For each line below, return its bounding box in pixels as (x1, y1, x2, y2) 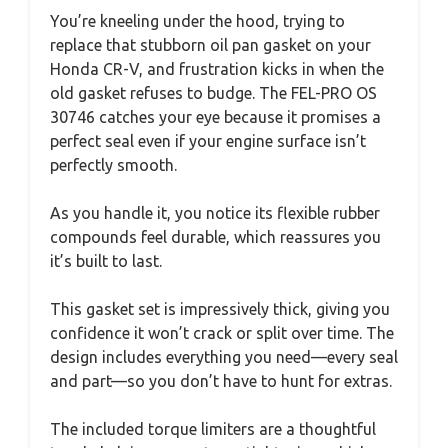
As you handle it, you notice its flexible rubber (50, 204, 380, 223)
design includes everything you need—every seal (50, 348, 398, 367)
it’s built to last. (50, 252, 162, 271)
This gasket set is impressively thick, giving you (50, 300, 390, 319)
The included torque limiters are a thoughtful (50, 420, 376, 439)
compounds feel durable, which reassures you (50, 228, 381, 247)
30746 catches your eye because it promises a (50, 108, 381, 127)
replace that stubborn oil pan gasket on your (50, 36, 371, 55)
